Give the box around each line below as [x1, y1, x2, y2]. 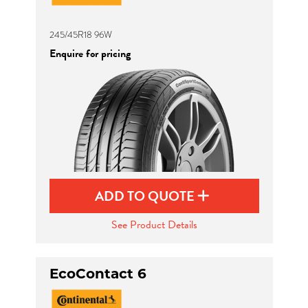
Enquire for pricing [49, 45, 131, 62]
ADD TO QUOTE [95, 186, 197, 206]
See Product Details [111, 217, 197, 233]
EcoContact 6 [49, 265, 146, 282]
